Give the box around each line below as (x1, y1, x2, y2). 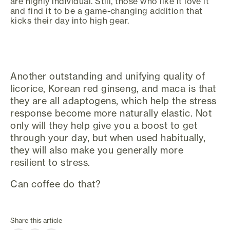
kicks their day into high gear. (10, 15, 129, 26)
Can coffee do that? (10, 178, 101, 190)
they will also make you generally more (10, 144, 184, 156)
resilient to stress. (10, 157, 90, 168)
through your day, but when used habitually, (10, 132, 206, 144)
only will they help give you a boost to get (10, 120, 198, 131)
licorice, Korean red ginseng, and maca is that (10, 83, 216, 94)
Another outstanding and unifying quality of (10, 70, 205, 82)
